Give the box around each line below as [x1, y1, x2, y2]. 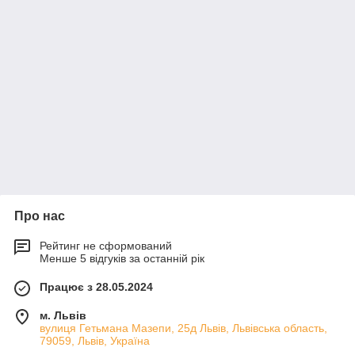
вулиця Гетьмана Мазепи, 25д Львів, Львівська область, [40, 322, 327, 334]
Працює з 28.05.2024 [40, 281, 153, 293]
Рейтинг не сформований [40, 239, 172, 252]
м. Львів [40, 309, 86, 322]
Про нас [14, 209, 65, 223]
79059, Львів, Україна [40, 334, 150, 347]
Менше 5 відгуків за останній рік [40, 252, 204, 265]
